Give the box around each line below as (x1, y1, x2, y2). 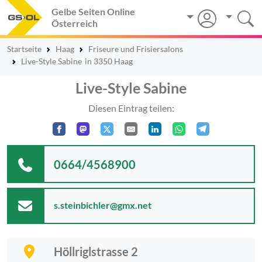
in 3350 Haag (84, 56, 133, 66)
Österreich (51, 18, 98, 29)
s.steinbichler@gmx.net (54, 199, 151, 211)
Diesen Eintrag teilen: (88, 102, 174, 113)
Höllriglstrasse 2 (54, 244, 138, 258)
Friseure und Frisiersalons (88, 44, 183, 54)
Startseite (7, 44, 42, 54)
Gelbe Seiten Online (51, 6, 135, 17)
